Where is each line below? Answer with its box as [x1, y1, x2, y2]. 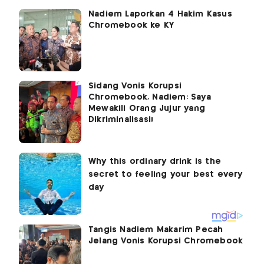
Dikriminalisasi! [88, 115, 154, 124]
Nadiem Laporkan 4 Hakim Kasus [88, 10, 232, 19]
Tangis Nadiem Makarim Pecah [88, 226, 223, 235]
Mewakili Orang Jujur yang [88, 104, 205, 113]
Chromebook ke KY [88, 21, 174, 30]
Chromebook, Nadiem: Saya [88, 93, 211, 102]
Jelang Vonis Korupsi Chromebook [88, 237, 243, 246]
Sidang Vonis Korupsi [88, 82, 181, 91]
